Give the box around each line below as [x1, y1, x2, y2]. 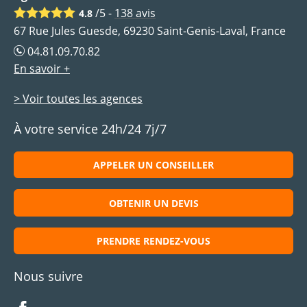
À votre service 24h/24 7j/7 [14, 121, 167, 138]
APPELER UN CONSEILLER [93, 158, 214, 172]
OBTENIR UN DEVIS [108, 196, 199, 210]
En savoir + [14, 61, 70, 77]
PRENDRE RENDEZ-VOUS [97, 234, 210, 247]
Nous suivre [14, 268, 83, 285]
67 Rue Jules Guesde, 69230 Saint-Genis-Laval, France [14, 23, 286, 39]
